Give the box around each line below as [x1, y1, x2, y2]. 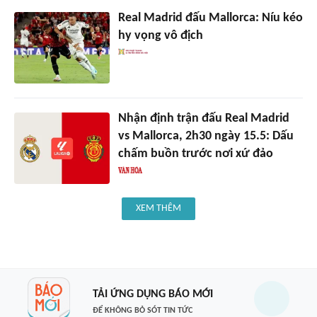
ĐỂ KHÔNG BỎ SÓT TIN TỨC [92, 306, 192, 315]
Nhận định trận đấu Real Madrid [117, 112, 289, 126]
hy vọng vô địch [117, 29, 203, 43]
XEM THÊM [136, 203, 181, 214]
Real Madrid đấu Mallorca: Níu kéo [117, 11, 303, 25]
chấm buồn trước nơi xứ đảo [117, 147, 273, 161]
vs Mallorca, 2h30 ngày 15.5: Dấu [117, 129, 294, 144]
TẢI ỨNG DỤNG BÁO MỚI [92, 288, 213, 300]
